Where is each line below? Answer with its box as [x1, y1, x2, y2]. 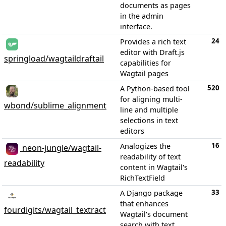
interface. [120, 22, 152, 31]
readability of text [120, 152, 181, 161]
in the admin [120, 11, 163, 21]
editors [120, 126, 144, 136]
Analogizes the [120, 141, 171, 151]
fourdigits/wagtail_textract [4, 204, 106, 215]
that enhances [120, 199, 168, 208]
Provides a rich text [120, 37, 186, 46]
